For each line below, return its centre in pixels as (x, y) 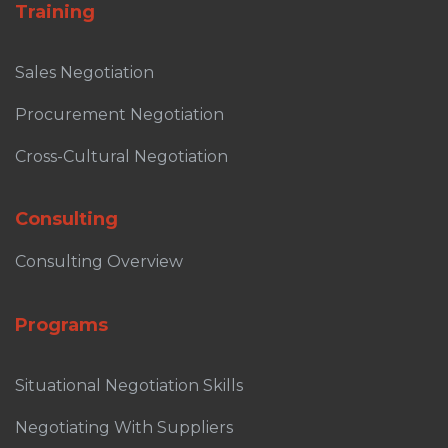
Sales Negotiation (84, 72)
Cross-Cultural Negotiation (121, 156)
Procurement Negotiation (119, 114)
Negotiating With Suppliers (124, 427)
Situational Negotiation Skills (129, 385)
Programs (61, 324)
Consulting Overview (99, 261)
